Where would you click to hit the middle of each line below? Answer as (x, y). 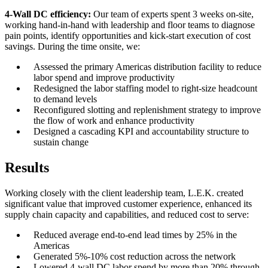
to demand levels (65, 99)
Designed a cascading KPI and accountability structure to (141, 132)
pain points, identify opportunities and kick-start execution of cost (128, 36)
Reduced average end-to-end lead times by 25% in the (135, 234)
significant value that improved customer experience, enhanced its (128, 203)
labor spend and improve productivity (104, 78)
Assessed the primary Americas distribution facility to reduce (147, 67)
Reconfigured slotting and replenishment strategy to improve (147, 110)
